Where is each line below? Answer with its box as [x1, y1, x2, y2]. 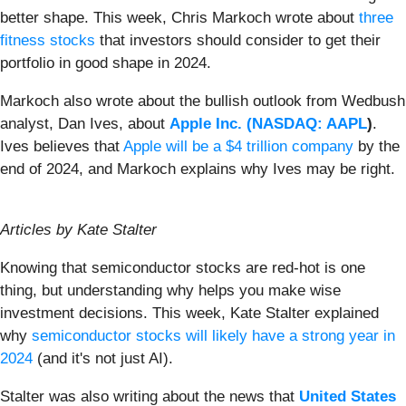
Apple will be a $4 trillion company [123, 137, 353, 155]
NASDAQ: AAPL [252, 114, 367, 132]
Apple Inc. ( [169, 114, 252, 132]
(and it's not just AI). [33, 349, 182, 367]
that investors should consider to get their [95, 31, 381, 49]
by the [353, 137, 400, 155]
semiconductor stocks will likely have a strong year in [32, 326, 395, 344]
